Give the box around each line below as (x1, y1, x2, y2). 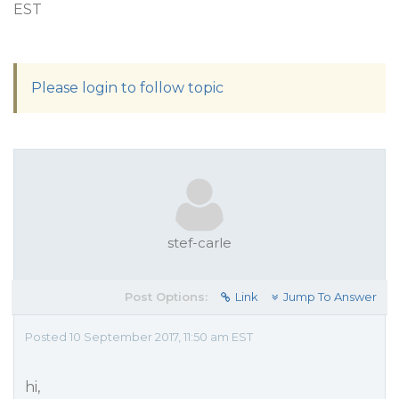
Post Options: (125, 289, 208, 304)
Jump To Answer (283, 289, 377, 304)
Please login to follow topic (31, 79, 224, 96)
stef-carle (167, 234, 232, 251)
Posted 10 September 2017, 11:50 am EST (25, 330, 253, 344)
